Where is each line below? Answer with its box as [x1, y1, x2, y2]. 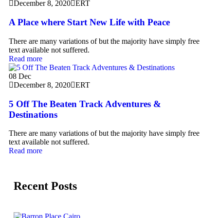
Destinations [9, 109, 57, 120]
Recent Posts [14, 180, 77, 193]
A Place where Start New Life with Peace [9, 17, 170, 28]
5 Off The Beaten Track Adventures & [9, 98, 161, 109]
